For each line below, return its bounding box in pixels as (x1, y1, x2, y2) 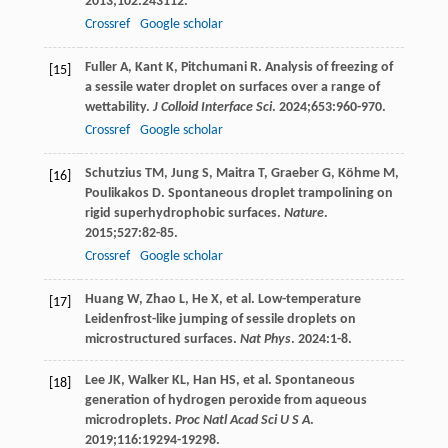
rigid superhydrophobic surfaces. (84, 205, 284, 221)
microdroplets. (84, 412, 175, 428)
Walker (127, 372, 169, 388)
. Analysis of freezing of (257, 59, 393, 75)
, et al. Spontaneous (235, 372, 355, 388)
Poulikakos (84, 185, 149, 201)
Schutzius (84, 165, 142, 181)
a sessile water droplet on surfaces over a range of (84, 79, 380, 95)
